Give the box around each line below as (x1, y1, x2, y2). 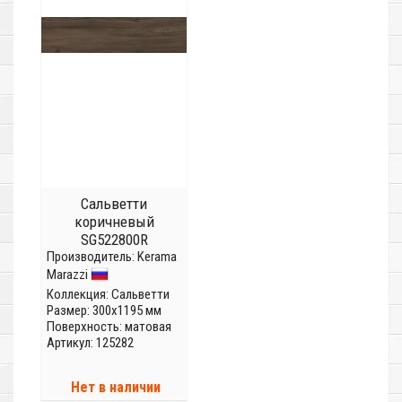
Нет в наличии (71, 379, 161, 397)
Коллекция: (47, 286, 111, 303)
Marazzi (47, 267, 88, 283)
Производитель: (47, 249, 137, 266)
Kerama (137, 249, 177, 266)
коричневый (74, 213, 154, 232)
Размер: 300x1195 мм (47, 302, 162, 319)
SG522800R (80, 231, 148, 249)
